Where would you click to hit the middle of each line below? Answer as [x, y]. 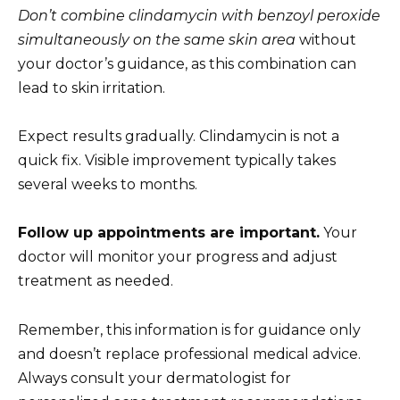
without [326, 40]
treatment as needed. [96, 281]
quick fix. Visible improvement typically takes [177, 161]
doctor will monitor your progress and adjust [178, 257]
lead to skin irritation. [92, 88]
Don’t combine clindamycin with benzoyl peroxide [199, 16]
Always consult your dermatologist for [154, 378]
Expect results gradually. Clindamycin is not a [179, 137]
